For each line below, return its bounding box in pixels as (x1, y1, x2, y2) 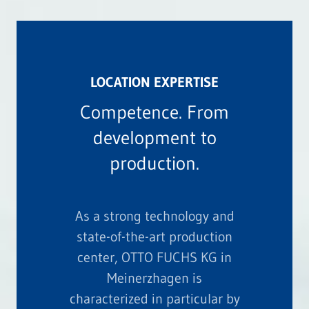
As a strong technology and (74, 208, 235, 225)
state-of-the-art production (77, 228, 232, 246)
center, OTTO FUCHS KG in (77, 249, 232, 266)
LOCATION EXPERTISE (90, 74, 219, 91)
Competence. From (80, 101, 229, 124)
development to (92, 126, 217, 150)
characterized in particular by (69, 290, 240, 308)
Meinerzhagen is (107, 270, 202, 287)
